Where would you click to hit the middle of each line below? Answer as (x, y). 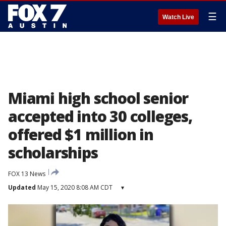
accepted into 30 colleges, (100, 116)
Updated (22, 187)
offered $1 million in (81, 134)
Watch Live (178, 17)
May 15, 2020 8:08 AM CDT (74, 187)
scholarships (53, 153)
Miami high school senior (98, 98)
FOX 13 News (27, 174)
